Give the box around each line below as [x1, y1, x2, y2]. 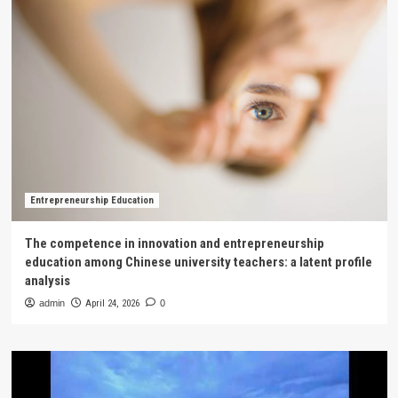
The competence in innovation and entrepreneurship [24, 235, 324, 251]
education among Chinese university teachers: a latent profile [24, 254, 372, 270]
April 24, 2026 [84, 298, 139, 309]
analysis [24, 273, 70, 289]
